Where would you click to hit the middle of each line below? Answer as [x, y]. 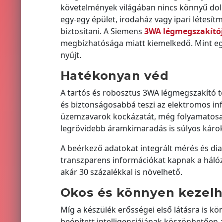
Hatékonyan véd [114, 75]
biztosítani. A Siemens [102, 31]
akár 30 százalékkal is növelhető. [121, 172]
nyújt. [71, 55]
